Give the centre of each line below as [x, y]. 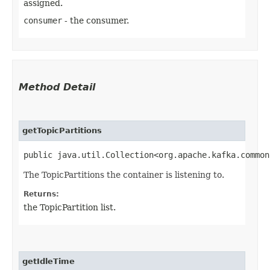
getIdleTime [49, 261]
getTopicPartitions [62, 130]
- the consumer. [96, 20]
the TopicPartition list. [70, 207]
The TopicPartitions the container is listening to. [124, 174]
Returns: [41, 194]
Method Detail [57, 87]
